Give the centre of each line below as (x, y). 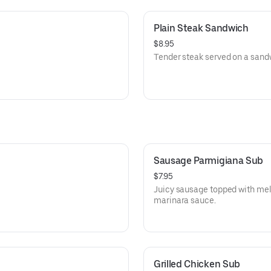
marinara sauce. (185, 200)
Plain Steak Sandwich (201, 28)
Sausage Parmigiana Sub (208, 161)
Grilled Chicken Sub (197, 264)
